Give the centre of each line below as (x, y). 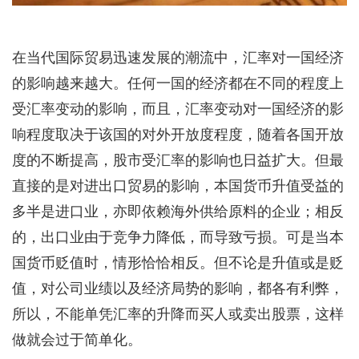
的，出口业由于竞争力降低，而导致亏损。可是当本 (177, 236)
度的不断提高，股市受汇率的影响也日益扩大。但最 (177, 159)
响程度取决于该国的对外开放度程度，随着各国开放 (177, 133)
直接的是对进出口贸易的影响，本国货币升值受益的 (177, 185)
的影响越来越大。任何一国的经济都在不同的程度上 (177, 82)
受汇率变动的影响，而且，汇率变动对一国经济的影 (177, 108)
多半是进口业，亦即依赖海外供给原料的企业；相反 (177, 210)
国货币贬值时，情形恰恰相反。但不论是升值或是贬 (177, 262)
